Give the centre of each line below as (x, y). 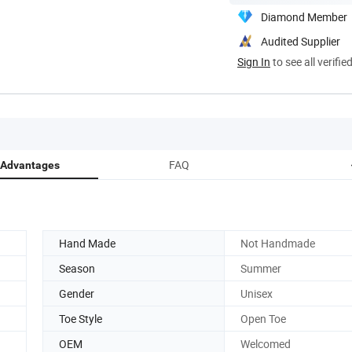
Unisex (257, 293)
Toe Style (81, 318)
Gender (77, 293)
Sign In (254, 61)
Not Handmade (278, 243)
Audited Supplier (301, 41)
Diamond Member (304, 16)
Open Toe (263, 318)
